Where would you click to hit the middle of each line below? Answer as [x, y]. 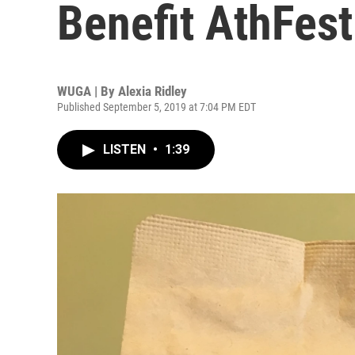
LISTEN [126, 149]
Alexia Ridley [153, 91]
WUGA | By [88, 91]
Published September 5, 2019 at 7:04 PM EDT [157, 107]
